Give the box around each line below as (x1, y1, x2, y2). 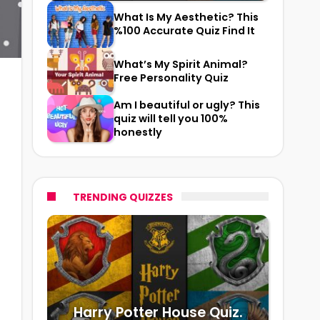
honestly (114, 124, 162, 139)
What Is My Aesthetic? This (114, 9, 259, 24)
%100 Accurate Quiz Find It (114, 23, 255, 38)
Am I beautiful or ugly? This (114, 97, 260, 112)
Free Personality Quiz (114, 71, 229, 86)
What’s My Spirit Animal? (114, 57, 248, 72)
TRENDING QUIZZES (73, 190, 173, 205)
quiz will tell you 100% (114, 111, 228, 126)
